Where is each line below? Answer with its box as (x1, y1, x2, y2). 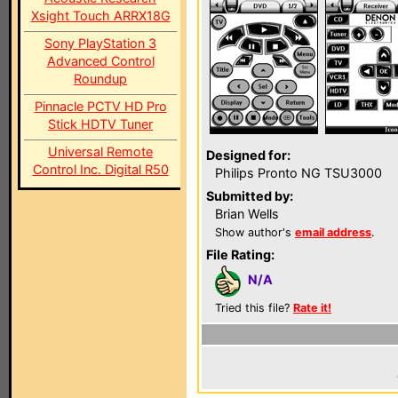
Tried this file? (215, 301, 293, 314)
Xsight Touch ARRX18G (30, 8, 171, 23)
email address (295, 226, 371, 239)
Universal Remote (48, 144, 153, 159)
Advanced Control (46, 53, 155, 68)
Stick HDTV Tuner (48, 116, 153, 131)
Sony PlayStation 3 (44, 36, 156, 51)
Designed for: (206, 147, 291, 163)
